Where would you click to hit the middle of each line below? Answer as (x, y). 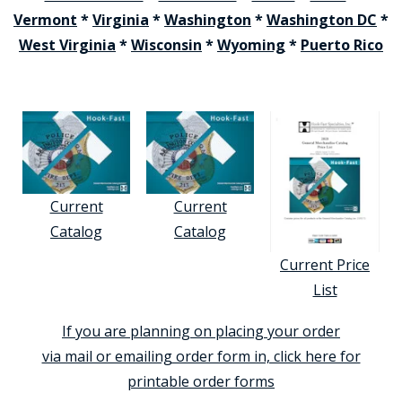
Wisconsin (166, 44)
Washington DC (322, 19)
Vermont (45, 19)
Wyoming (251, 44)
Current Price (325, 264)
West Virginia (67, 44)
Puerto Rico (342, 44)
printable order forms (201, 381)
